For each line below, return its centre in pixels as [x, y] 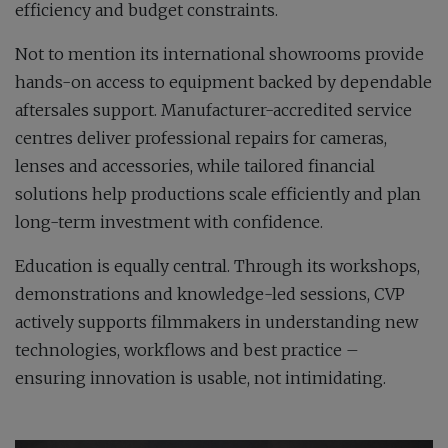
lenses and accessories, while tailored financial [195, 165]
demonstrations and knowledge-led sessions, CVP [210, 293]
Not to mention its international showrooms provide [219, 53]
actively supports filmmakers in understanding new [216, 321]
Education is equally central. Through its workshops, [217, 265]
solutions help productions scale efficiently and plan [218, 193]
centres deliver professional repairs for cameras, [201, 137]
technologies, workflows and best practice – [187, 349]
